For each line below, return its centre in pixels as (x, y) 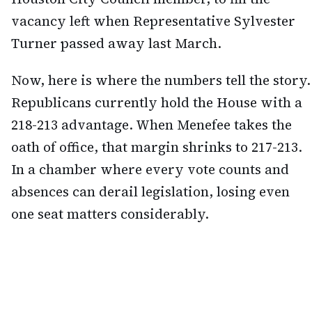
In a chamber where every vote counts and (150, 170)
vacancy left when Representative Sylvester (153, 21)
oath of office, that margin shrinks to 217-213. (157, 147)
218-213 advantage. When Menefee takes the (151, 125)
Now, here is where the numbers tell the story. (161, 80)
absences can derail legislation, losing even (150, 192)
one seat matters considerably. (110, 214)
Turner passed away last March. (116, 44)
